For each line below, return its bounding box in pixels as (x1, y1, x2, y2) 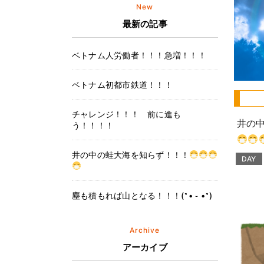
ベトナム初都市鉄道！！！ (72, 80, 173, 90)
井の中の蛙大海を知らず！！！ (72, 150, 190, 160)
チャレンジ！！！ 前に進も (72, 109, 181, 119)
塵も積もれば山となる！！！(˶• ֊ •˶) (72, 190, 213, 200)
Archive (130, 226, 160, 235)
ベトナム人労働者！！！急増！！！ (72, 50, 206, 60)
